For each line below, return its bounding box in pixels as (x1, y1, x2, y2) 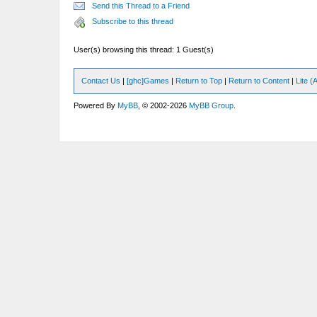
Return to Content (229, 76, 290, 85)
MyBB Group (189, 101, 234, 110)
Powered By (74, 101, 118, 110)
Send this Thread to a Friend (92, 1, 190, 10)
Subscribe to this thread (92, 17, 174, 25)
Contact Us (81, 76, 121, 85)
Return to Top (175, 76, 223, 85)
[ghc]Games (127, 76, 170, 85)
